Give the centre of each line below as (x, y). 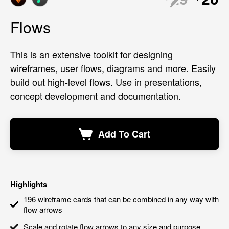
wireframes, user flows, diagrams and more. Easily (113, 68)
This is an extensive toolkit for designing (91, 54)
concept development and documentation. (96, 96)
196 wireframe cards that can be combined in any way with (121, 199)
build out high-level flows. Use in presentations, (106, 82)
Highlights (29, 184)
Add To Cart (124, 134)
